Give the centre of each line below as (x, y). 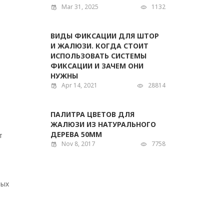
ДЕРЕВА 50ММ (76, 134)
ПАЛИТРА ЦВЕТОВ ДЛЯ (92, 114)
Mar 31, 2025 (80, 7)
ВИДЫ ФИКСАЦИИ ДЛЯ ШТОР (105, 36)
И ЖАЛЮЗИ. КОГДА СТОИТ (99, 46)
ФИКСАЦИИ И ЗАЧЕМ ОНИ (97, 66)
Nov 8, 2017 (78, 144)
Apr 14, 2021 (79, 85)
